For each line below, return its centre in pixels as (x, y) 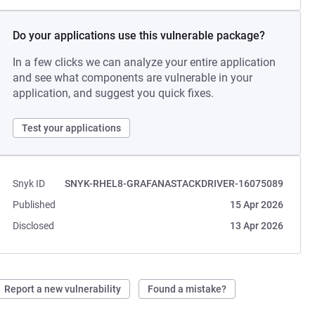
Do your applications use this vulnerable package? (139, 36)
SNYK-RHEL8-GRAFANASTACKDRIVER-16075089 (174, 184)
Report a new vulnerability (63, 289)
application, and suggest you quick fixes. (114, 93)
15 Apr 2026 (256, 205)
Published (34, 205)
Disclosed (34, 226)
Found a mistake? (187, 289)
